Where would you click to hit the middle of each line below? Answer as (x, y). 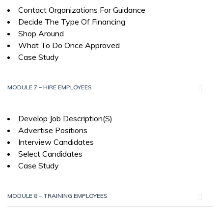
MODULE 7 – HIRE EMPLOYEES (50, 87)
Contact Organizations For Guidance (82, 10)
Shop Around (41, 33)
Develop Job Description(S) (65, 118)
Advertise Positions (53, 130)
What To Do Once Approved (69, 45)
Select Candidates (50, 154)
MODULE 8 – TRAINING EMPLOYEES (57, 196)
